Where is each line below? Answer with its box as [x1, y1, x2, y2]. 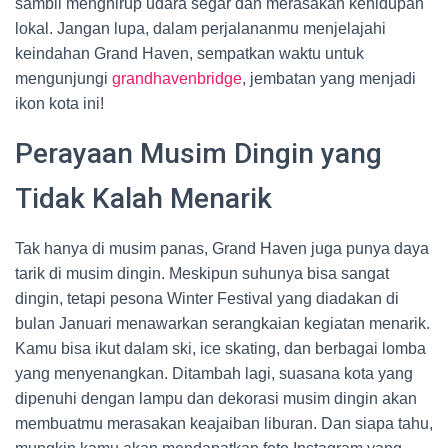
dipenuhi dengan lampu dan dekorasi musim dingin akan [15, 390, 417, 407]
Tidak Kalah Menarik [15, 182, 272, 215]
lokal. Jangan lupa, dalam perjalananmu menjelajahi [15, 20, 386, 37]
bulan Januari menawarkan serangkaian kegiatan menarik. [15, 315, 430, 332]
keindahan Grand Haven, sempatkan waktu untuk [15, 45, 364, 62]
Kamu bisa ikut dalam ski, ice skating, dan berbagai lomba [15, 340, 426, 357]
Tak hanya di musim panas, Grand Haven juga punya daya [15, 240, 429, 257]
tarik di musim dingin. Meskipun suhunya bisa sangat [15, 265, 389, 282]
